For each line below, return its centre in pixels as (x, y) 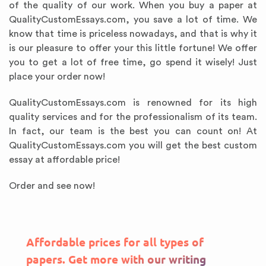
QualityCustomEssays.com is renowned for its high (133, 103)
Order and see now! (52, 186)
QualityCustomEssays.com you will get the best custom (133, 145)
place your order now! (57, 77)
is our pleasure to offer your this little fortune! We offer (133, 48)
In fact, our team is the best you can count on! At (133, 131)
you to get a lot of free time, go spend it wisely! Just (133, 62)
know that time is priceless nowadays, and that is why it (133, 34)
